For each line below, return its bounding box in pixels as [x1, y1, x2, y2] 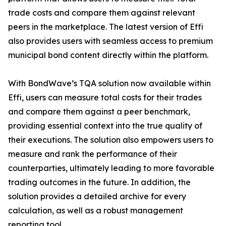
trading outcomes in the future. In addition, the [8, 177, 191, 187]
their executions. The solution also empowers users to [8, 135, 213, 145]
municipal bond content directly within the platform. [8, 50, 208, 60]
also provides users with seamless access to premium [8, 36, 213, 46]
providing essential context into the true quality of [8, 121, 202, 131]
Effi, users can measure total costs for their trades [8, 92, 202, 102]
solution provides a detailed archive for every [8, 191, 186, 201]
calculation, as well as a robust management [8, 205, 183, 215]
